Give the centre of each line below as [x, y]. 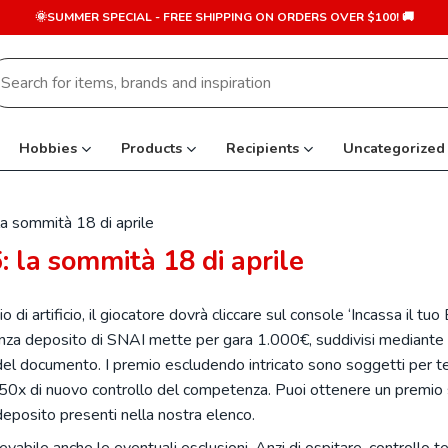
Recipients [262, 148]
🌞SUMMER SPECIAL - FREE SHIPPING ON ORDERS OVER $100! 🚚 [224, 17]
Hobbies [47, 148]
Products [151, 148]
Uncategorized [393, 148]
